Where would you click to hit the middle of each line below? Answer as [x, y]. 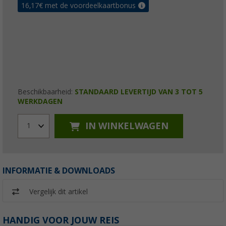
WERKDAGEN [40, 101]
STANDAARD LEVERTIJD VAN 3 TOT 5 [139, 92]
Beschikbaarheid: [46, 92]
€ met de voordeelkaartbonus [87, 5]
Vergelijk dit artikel [59, 191]
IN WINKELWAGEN [125, 126]
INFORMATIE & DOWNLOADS [59, 171]
